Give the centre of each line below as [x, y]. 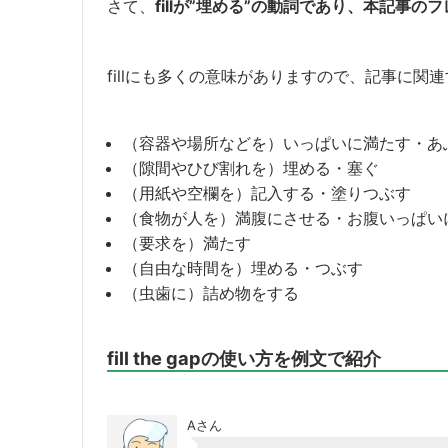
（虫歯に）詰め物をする [211, 292]
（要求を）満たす [187, 242]
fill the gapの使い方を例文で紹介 [244, 357]
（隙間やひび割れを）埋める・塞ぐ [251, 167]
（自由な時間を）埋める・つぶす [243, 267]
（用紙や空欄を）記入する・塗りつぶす [267, 192]
